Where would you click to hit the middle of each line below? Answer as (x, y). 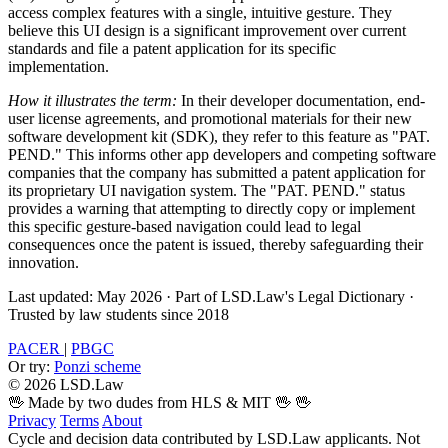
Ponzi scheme (97, 366)
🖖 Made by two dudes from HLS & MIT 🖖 (151, 402)
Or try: (29, 366)
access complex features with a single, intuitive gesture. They (200, 12)
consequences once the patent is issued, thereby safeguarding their (215, 244)
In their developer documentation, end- (301, 100)
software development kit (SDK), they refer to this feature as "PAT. (219, 136)
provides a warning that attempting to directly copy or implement (211, 208)
